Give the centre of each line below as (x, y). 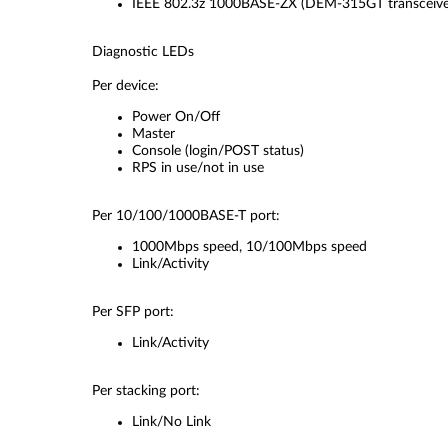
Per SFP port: (133, 312)
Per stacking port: (146, 391)
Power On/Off (176, 117)
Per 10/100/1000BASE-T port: (186, 216)
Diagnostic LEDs (143, 52)
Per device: (125, 86)
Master (153, 134)
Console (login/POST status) (218, 151)
